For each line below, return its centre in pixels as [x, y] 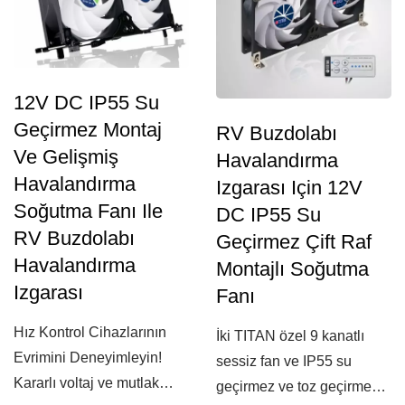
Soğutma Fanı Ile [88, 211]
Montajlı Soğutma [292, 269]
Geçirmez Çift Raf [294, 242]
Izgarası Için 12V [289, 188]
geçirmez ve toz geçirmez [297, 386]
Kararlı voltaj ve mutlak [86, 382]
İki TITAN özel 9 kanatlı [290, 336]
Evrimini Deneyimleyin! [88, 357]
